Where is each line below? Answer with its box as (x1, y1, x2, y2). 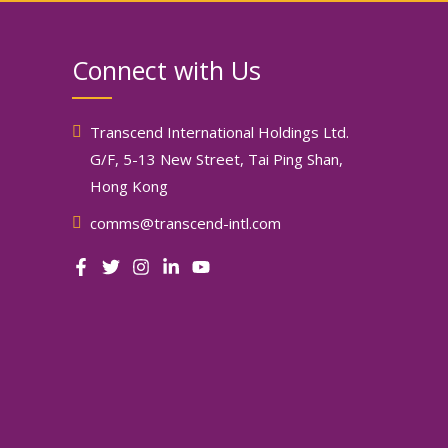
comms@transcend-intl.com (90, 212, 281, 233)
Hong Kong (90, 175, 168, 196)
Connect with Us (72, 52, 261, 87)
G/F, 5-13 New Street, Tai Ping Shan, (90, 148, 343, 169)
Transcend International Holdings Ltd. (90, 121, 349, 142)
